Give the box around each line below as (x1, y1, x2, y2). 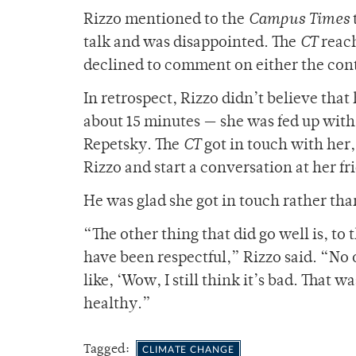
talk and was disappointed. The (83, 36, 300, 52)
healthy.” (83, 297, 151, 313)
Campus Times (248, 13, 350, 29)
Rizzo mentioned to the (83, 13, 248, 29)
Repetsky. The (83, 138, 183, 154)
